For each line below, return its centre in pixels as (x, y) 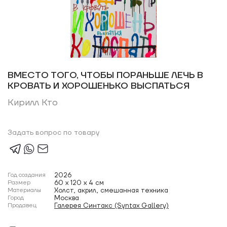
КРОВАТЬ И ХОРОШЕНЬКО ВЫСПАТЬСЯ (99, 86)
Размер (19, 183)
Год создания (27, 175)
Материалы (24, 190)
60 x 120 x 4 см (79, 183)
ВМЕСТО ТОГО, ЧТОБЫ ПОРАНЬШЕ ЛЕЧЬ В (105, 75)
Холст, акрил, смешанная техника (111, 191)
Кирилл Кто (33, 103)
